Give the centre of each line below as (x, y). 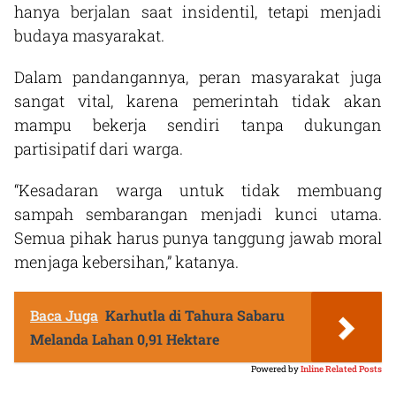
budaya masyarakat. (89, 35)
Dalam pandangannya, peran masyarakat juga (198, 76)
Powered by (275, 369)
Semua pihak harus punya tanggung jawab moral (198, 237)
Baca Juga (64, 315)
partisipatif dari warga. (99, 148)
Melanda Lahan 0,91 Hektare (125, 339)
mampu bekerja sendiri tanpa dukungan (198, 124)
